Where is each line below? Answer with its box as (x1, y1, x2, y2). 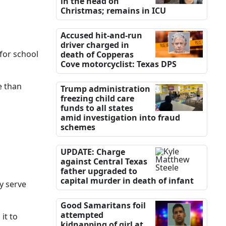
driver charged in (61, 39, 129, 51)
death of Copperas (61, 49, 134, 61)
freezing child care (61, 93, 134, 104)
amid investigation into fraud (61, 112, 180, 124)
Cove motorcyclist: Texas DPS (61, 59, 177, 70)
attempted (61, 209, 103, 221)
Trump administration (61, 83, 150, 95)
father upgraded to (61, 165, 137, 177)
